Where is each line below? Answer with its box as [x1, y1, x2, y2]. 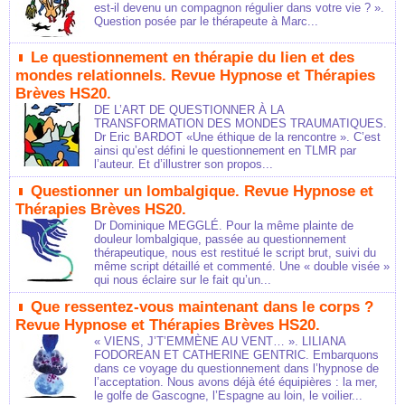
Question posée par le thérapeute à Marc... [94, 14, 318, 29]
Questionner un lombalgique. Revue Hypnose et [31, 183, 373, 201]
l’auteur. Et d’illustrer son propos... [94, 157, 273, 172]
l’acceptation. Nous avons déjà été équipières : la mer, [94, 375, 378, 390]
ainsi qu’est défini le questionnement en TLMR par [94, 144, 356, 158]
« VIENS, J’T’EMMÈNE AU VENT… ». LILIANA [94, 334, 345, 349]
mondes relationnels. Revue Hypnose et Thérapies [15, 67, 375, 85]
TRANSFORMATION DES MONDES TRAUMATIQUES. [94, 117, 387, 131]
